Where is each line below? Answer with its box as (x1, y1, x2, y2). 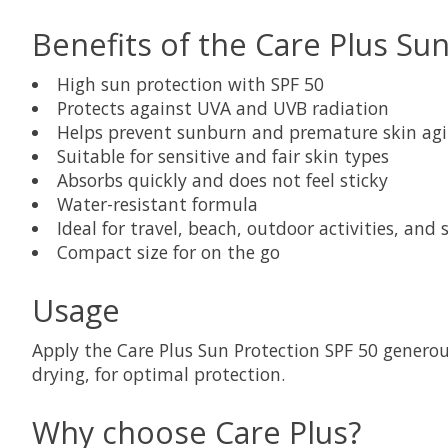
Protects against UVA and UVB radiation (56, 95, 389, 120)
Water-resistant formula (56, 191, 258, 216)
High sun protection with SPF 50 (56, 71, 324, 96)
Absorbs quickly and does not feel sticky (56, 167, 388, 192)
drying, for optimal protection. (32, 361, 285, 386)
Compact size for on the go (56, 239, 280, 264)
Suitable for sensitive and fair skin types (56, 143, 389, 168)
